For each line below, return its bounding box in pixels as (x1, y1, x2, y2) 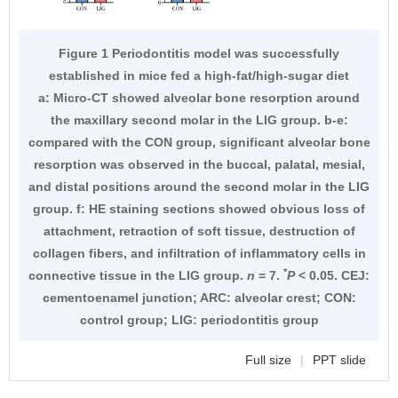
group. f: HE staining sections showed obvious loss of (33, 202, 365, 217)
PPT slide (313, 353, 366, 368)
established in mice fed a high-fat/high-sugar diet (49, 68, 349, 84)
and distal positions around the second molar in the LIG (28, 179, 370, 195)
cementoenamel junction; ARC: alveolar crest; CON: (42, 291, 356, 306)
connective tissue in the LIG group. (28, 268, 247, 283)
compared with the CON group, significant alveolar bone (28, 135, 370, 150)
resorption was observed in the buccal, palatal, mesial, (33, 157, 365, 172)
